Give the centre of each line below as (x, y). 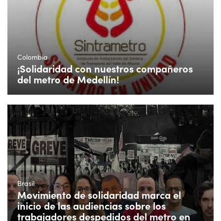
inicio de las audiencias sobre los (92, 205)
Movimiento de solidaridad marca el (99, 194)
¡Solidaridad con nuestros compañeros (105, 68)
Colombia (33, 57)
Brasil (26, 183)
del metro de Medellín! (68, 79)
